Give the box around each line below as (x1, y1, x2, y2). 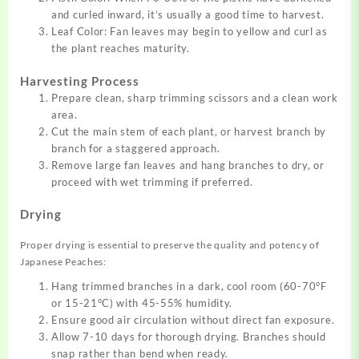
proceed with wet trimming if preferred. (51, 175, 253, 188)
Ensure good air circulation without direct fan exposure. (51, 313, 335, 327)
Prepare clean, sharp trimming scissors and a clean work (51, 91, 338, 104)
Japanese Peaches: (20, 256, 107, 268)
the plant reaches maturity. (51, 42, 190, 55)
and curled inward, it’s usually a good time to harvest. (51, 8, 325, 22)
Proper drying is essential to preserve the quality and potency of (20, 239, 320, 252)
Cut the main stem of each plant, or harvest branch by (51, 124, 327, 138)
